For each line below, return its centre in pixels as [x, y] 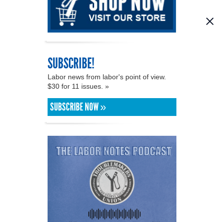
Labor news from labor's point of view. [107, 77]
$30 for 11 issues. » [79, 86]
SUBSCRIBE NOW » [78, 107]
